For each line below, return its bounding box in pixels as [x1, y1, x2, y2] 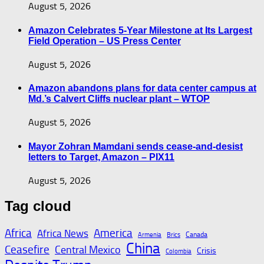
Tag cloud [5, 197, 71, 214]
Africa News [37, 227, 88, 239]
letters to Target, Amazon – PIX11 [28, 151, 174, 162]
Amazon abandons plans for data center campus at [28, 83, 256, 94]
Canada [186, 230, 207, 239]
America [94, 226, 133, 240]
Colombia [166, 247, 192, 255]
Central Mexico [55, 243, 121, 256]
